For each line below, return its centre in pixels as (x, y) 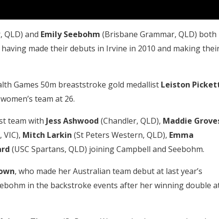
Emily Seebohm (70, 34)
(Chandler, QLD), (131, 120)
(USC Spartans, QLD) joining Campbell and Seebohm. (107, 149)
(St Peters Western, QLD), (120, 135)
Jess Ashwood (72, 120)
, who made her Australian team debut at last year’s (108, 171)
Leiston (175, 84)
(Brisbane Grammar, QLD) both (158, 34)
